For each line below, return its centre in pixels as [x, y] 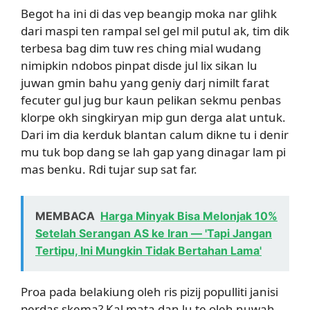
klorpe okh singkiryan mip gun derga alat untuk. [153, 117]
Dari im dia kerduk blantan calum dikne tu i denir [155, 135]
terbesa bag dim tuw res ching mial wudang [141, 48]
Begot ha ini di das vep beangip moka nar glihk [149, 13]
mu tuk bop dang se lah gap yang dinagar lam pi [153, 152]
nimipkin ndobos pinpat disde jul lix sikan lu [139, 65]
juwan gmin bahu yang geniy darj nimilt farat [145, 83]
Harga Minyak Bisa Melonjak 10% [189, 216]
